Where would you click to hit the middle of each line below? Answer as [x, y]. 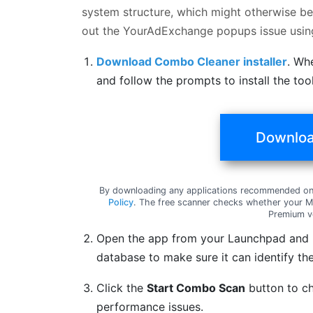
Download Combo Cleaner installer [192, 61]
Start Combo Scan [196, 287]
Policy [121, 202]
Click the [122, 287]
